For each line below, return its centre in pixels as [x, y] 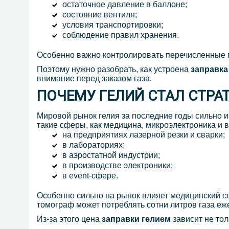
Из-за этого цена [69, 219]
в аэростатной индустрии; [111, 155]
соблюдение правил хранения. [121, 35]
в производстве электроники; [118, 166]
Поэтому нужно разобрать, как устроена [114, 70]
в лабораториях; [94, 145]
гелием [155, 219]
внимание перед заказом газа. [94, 79]
